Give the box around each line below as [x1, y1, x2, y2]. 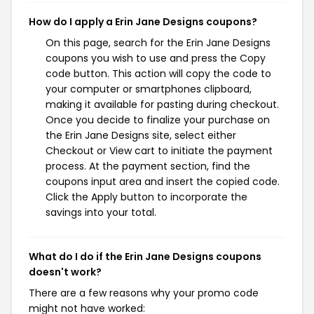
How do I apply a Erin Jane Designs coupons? [29, 15, 257, 29]
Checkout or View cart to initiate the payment [46, 144, 273, 158]
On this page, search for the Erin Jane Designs [46, 36, 271, 50]
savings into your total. [46, 205, 156, 219]
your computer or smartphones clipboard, [46, 82, 252, 96]
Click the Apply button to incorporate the [46, 190, 247, 204]
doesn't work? [29, 265, 102, 279]
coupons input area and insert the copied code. [46, 175, 280, 189]
